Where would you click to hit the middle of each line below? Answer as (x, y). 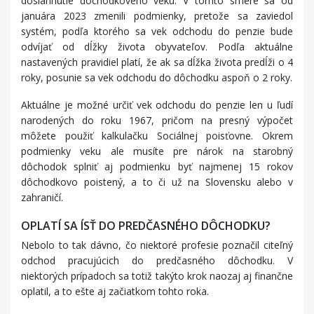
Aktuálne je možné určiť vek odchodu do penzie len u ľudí (157, 105)
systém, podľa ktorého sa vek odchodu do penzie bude (157, 32)
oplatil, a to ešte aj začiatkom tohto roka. (115, 292)
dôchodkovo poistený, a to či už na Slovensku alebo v (157, 182)
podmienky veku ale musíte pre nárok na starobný (157, 151)
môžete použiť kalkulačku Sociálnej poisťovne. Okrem (157, 136)
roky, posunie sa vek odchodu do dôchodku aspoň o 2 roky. (157, 78)
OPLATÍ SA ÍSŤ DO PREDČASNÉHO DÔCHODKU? (146, 226)
